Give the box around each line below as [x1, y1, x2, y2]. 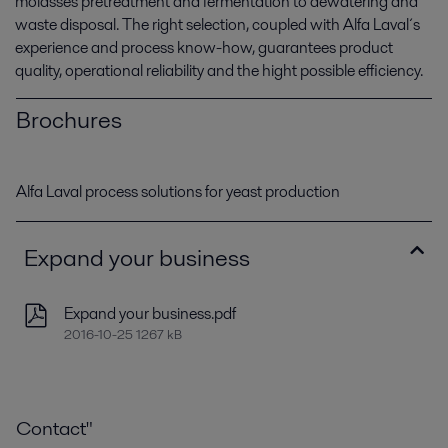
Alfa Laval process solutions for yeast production [16, 180, 340, 203]
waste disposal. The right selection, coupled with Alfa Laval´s [15, 13, 420, 36]
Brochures [16, 103, 122, 136]
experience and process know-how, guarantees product [15, 36, 393, 59]
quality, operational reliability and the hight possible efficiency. [15, 59, 423, 82]
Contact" [16, 414, 93, 442]
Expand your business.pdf [64, 302, 236, 325]
